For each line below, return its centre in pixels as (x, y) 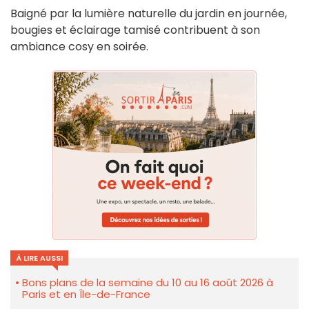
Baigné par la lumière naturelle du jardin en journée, (149, 14)
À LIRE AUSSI (39, 258)
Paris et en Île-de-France (86, 295)
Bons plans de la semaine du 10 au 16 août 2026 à (148, 283)
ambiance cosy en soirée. (79, 47)
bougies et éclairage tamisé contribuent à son (135, 30)
